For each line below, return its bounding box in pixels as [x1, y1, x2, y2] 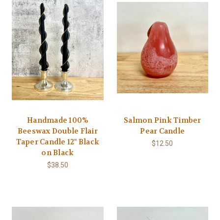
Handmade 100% [27, 115, 88, 125]
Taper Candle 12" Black [16, 137, 99, 147]
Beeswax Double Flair [17, 126, 98, 136]
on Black [41, 147, 74, 158]
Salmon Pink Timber [124, 115, 201, 125]
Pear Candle [140, 126, 185, 136]
